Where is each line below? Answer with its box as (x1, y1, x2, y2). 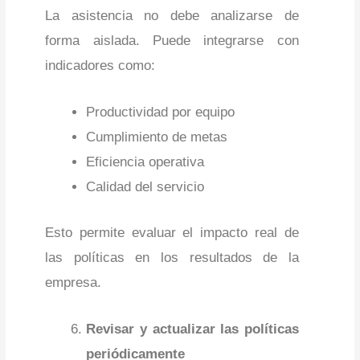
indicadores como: (45, 58, 156, 74)
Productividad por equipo (86, 104, 235, 121)
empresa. (45, 274, 102, 290)
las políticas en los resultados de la (45, 249, 299, 265)
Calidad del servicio (86, 179, 205, 195)
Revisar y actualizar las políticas (86, 321, 299, 337)
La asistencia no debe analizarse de (45, 8, 299, 24)
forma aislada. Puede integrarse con (45, 33, 299, 49)
